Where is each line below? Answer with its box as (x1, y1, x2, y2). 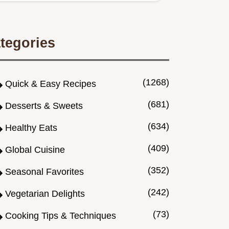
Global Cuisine (5, 145, 65, 155)
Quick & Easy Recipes (5, 79, 96, 89)
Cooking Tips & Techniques (5, 211, 116, 221)
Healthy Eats (5, 123, 57, 133)
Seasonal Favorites (5, 167, 84, 177)
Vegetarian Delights (5, 189, 85, 199)
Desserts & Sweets (5, 101, 83, 111)
